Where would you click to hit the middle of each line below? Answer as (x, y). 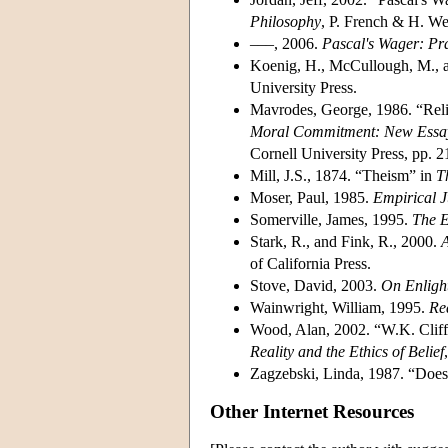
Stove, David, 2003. (315, 285)
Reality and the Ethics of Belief (347, 351)
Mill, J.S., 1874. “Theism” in (343, 175)
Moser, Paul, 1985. (311, 197)
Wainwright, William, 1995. (339, 307)
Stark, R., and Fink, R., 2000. (345, 241)
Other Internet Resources (312, 411)
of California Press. (310, 263)
